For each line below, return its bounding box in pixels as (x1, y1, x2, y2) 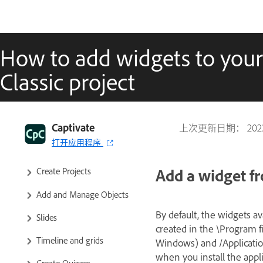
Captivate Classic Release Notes (36, 141, 151, 154)
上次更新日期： (179, 120, 247, 134)
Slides (36, 210, 57, 223)
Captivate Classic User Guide (33, 97, 136, 109)
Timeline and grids (36, 233, 103, 246)
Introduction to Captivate (36, 119, 128, 131)
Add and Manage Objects (36, 187, 129, 200)
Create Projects (36, 164, 91, 177)
